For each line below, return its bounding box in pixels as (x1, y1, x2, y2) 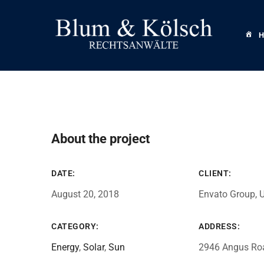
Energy (51, 242, 79, 253)
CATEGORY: (51, 222, 99, 231)
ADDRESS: (199, 222, 240, 231)
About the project (51, 131, 150, 146)
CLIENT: (199, 169, 232, 178)
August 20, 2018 (51, 189, 119, 200)
